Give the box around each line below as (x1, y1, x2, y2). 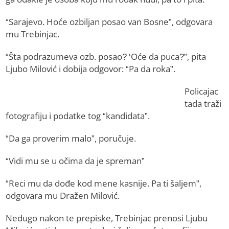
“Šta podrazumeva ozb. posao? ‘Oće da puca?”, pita (6, 51, 207, 63)
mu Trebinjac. (6, 28, 60, 40)
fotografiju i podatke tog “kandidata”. (6, 110, 150, 122)
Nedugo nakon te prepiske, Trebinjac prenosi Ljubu (6, 212, 208, 224)
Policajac (185, 85, 219, 98)
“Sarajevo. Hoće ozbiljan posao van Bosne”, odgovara (6, 16, 213, 28)
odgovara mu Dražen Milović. (6, 190, 120, 202)
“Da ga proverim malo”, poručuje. (6, 132, 136, 145)
